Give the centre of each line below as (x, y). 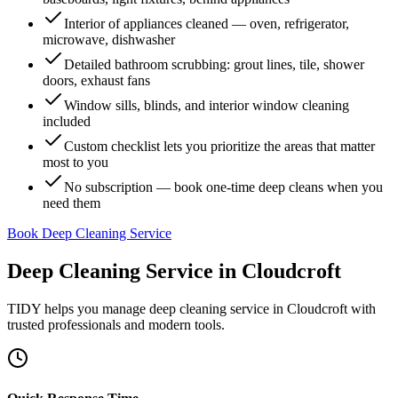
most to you (76, 162)
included (67, 121)
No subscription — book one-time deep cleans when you (223, 187)
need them (72, 203)
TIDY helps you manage (78, 308)
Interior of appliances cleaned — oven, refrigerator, (207, 24)
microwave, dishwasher (109, 40)
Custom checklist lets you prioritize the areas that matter (219, 146)
